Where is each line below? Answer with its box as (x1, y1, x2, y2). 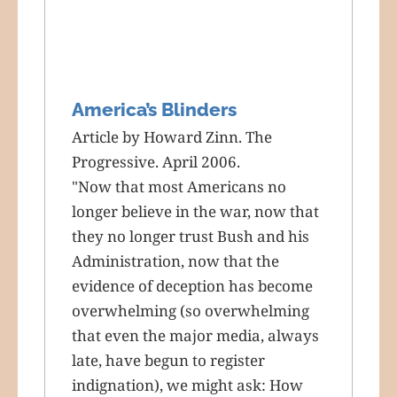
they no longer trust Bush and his (72, 225, 309, 246)
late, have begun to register (72, 349, 265, 370)
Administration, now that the (72, 250, 279, 271)
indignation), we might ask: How (72, 374, 303, 395)
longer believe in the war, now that (72, 200, 319, 222)
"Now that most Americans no (72, 175, 286, 197)
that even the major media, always (72, 324, 319, 346)
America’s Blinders (72, 97, 237, 121)
